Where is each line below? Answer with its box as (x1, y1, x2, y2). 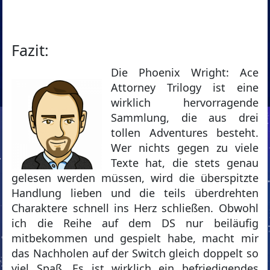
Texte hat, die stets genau (111, 155, 259, 171)
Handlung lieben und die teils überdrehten (11, 186, 259, 201)
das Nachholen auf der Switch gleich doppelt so (11, 246, 259, 261)
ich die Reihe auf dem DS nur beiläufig (11, 216, 259, 231)
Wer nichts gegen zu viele (111, 140, 259, 155)
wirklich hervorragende (111, 95, 259, 110)
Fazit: (11, 40, 49, 61)
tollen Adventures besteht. (111, 125, 259, 140)
